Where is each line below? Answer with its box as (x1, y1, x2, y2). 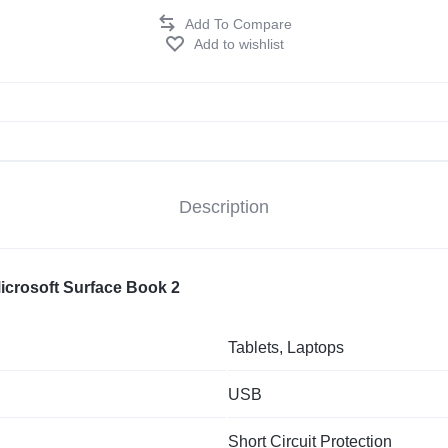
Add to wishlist (193, 36, 284, 52)
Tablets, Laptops (228, 338, 344, 356)
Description (179, 196, 269, 217)
